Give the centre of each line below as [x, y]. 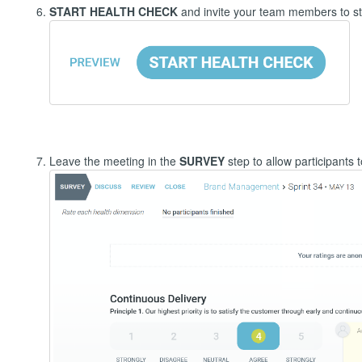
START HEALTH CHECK [115, 11]
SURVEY [203, 160]
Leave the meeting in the [114, 160]
